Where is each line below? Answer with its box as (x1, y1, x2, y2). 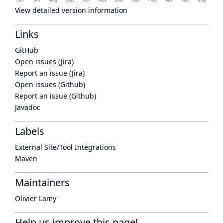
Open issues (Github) (15, 80, 85, 89)
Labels (15, 124, 44, 138)
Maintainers (15, 176, 70, 189)
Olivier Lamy (15, 194, 56, 203)
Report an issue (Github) (15, 91, 96, 101)
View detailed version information (15, 5, 127, 15)
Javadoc (15, 103, 40, 112)
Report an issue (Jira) (15, 68, 85, 78)
